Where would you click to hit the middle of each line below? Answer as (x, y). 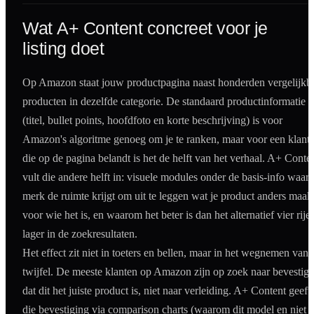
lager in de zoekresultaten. (80, 234)
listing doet (63, 49)
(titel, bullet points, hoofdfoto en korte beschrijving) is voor (152, 121)
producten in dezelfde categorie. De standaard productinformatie (164, 102)
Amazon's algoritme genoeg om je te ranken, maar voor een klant (166, 139)
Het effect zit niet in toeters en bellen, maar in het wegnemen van (165, 253)
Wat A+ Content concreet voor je (145, 29)
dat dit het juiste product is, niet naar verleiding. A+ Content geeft (166, 291)
